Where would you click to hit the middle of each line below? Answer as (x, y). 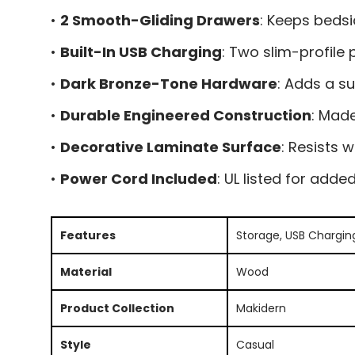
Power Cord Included (138, 178)
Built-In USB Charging (141, 52)
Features (88, 235)
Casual (255, 344)
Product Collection (117, 308)
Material (86, 271)
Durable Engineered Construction (185, 115)
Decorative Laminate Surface (170, 147)
